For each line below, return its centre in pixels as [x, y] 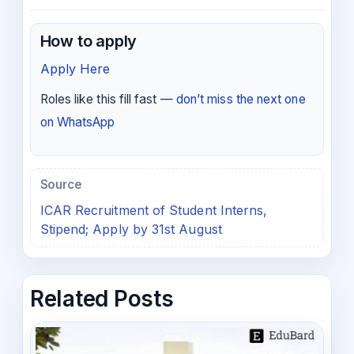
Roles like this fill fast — [108, 100]
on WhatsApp [77, 122]
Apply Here [75, 69]
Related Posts [102, 299]
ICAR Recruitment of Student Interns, [154, 210]
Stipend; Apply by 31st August [131, 229]
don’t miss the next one [241, 100]
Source [61, 185]
